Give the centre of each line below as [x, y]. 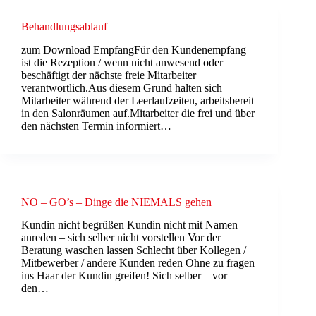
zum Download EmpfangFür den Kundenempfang [134, 49]
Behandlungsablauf [64, 26]
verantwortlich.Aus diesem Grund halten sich [122, 87]
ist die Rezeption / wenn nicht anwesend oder [122, 62]
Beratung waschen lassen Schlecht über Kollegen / [134, 250]
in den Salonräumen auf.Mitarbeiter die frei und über [138, 113]
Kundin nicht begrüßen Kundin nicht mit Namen [129, 225]
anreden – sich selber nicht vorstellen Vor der [121, 238]
